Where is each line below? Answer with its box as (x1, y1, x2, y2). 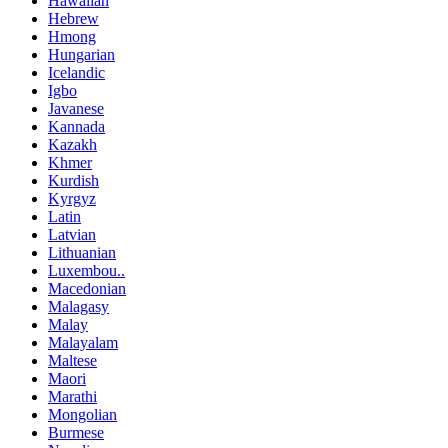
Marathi (48, 388, 97, 406)
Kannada (48, 118, 105, 136)
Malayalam (48, 334, 118, 352)
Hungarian (48, 46, 115, 64)
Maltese (48, 352, 97, 370)
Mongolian (48, 406, 117, 424)
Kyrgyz (48, 190, 96, 208)
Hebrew (48, 10, 99, 28)
